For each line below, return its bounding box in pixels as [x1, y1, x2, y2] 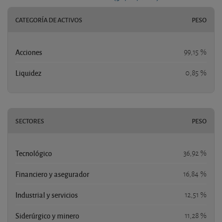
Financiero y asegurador [15, 169, 89, 179]
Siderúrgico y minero [15, 211, 79, 221]
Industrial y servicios [15, 190, 78, 200]
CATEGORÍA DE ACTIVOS [15, 15, 82, 25]
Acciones [15, 47, 42, 57]
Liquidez [15, 68, 42, 78]
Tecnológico [15, 148, 52, 159]
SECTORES [15, 116, 44, 126]
